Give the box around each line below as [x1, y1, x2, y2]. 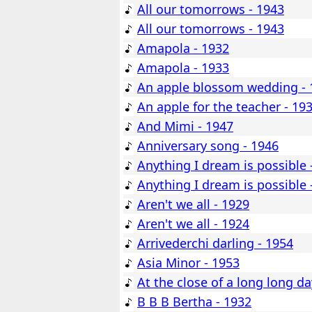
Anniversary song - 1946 [137, 137, 279, 155]
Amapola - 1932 [137, 40, 229, 57]
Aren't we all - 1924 [137, 215, 249, 233]
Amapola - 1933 [137, 59, 229, 77]
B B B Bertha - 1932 [137, 293, 251, 311]
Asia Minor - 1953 [137, 254, 240, 272]
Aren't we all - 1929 [137, 196, 249, 213]
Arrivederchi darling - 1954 [137, 235, 293, 252]
